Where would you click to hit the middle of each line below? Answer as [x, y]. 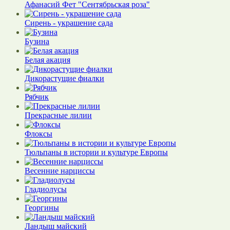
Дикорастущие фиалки [64, 78]
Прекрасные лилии [58, 115]
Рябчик [37, 97]
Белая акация [47, 60]
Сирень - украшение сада [69, 23]
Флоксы [39, 133]
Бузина [37, 41]
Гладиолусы [46, 189]
